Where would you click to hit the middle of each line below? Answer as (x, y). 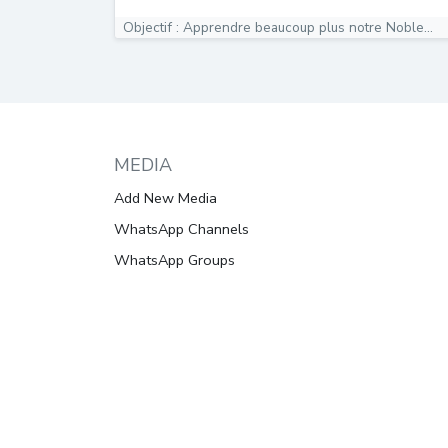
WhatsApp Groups (174, 260)
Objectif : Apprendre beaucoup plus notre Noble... (278, 27)
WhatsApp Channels (181, 229)
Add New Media (165, 198)
